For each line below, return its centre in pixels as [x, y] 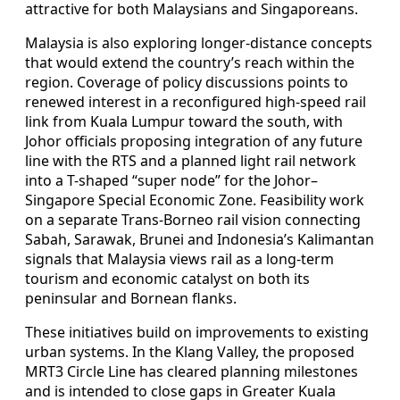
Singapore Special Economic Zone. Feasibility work [195, 200]
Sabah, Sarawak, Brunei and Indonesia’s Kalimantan [200, 239]
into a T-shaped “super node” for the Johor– [171, 180]
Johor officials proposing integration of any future [194, 141]
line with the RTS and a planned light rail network [191, 160]
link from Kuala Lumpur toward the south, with [184, 121]
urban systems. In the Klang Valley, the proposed [190, 351]
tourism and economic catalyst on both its [167, 278]
